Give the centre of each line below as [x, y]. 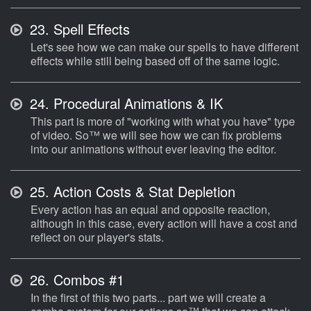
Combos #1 [87, 280]
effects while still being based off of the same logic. [155, 61]
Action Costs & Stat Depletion [142, 192]
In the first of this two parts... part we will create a [148, 298]
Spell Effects [90, 29]
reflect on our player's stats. [97, 237]
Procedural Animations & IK [136, 103]
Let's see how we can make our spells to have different [165, 47]
